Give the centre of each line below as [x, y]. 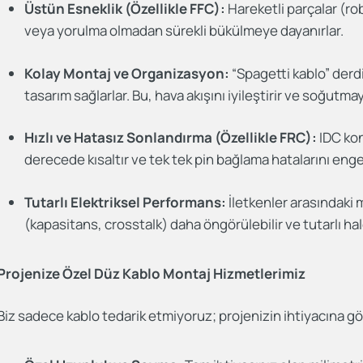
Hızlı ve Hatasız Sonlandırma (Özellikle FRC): [171, 137]
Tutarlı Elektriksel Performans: [126, 202]
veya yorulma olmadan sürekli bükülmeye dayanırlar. [184, 30]
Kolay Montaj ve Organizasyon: [127, 73]
